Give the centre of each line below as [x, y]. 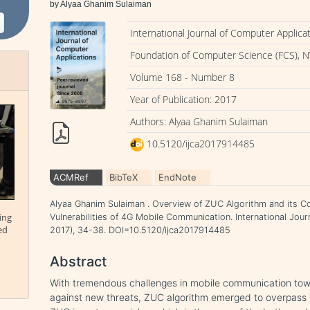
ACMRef [71, 177]
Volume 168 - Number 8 [183, 77]
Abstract [79, 262]
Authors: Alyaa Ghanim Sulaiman [199, 121]
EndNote [178, 177]
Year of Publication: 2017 [184, 99]
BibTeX [124, 177]
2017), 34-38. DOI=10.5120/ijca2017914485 [140, 230]
